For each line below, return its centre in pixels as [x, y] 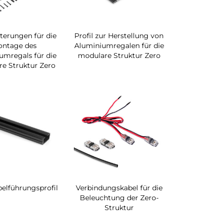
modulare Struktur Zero [119, 55]
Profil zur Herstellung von [119, 35]
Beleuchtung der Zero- [119, 197]
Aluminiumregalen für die [119, 45]
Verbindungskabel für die [119, 188]
